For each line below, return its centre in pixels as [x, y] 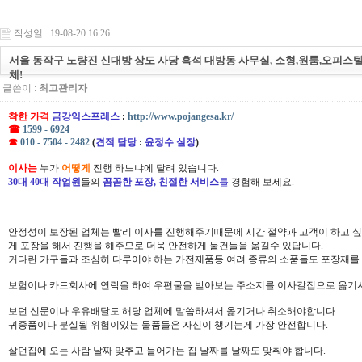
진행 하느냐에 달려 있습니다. [155, 168]
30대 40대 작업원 [44, 181]
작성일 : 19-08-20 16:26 [62, 33]
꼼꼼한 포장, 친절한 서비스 [161, 181]
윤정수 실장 [170, 142]
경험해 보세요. [261, 181]
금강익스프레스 [86, 116]
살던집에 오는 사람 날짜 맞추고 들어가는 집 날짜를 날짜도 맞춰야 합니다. [167, 350]
